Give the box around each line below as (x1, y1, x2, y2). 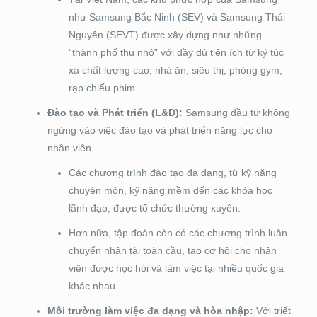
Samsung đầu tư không (182, 106, 290, 118)
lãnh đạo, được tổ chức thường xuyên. (68, 202, 241, 214)
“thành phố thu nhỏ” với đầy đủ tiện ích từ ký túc (68, 46, 284, 58)
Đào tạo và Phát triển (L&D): (47, 106, 183, 118)
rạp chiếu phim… (68, 81, 145, 93)
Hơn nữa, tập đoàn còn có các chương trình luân (68, 226, 287, 238)
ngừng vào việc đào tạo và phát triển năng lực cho (47, 124, 272, 136)
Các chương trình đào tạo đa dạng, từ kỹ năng (68, 166, 277, 178)
